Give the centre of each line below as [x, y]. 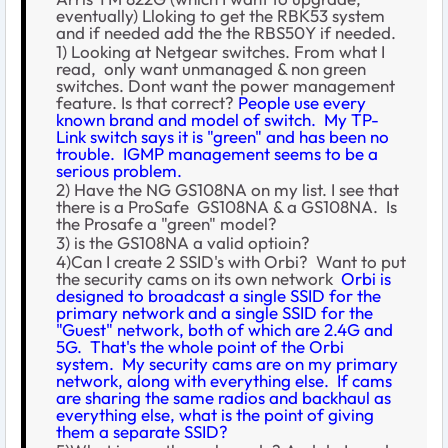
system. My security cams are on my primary [227, 363]
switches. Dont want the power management [225, 85]
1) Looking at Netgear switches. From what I [220, 51]
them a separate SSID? [142, 431]
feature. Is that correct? [147, 102]
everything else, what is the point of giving [215, 414]
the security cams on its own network [198, 278]
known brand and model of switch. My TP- [217, 119]
